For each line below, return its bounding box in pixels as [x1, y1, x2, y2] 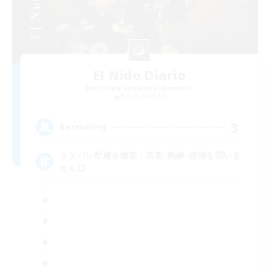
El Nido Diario [92, 66, 186, 84]
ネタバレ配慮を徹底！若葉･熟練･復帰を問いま [60, 149, 241, 161]
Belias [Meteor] [120, 92, 166, 101]
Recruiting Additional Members [85, 84, 193, 93]
